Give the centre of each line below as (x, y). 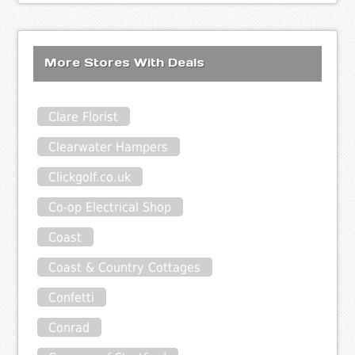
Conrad (69, 327)
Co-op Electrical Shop (110, 207)
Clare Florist (84, 116)
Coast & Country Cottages (125, 267)
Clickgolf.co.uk (90, 177)
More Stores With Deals (125, 63)
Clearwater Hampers (109, 147)
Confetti (72, 297)
